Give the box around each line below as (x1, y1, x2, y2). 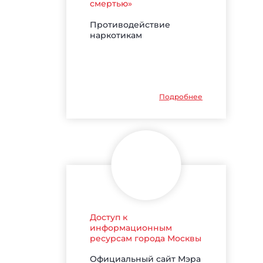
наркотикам (90, 29, 143, 41)
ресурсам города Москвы (90, 232, 202, 244)
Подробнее (159, 92, 203, 101)
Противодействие (90, 19, 171, 30)
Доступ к (90, 211, 128, 222)
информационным (90, 222, 173, 233)
